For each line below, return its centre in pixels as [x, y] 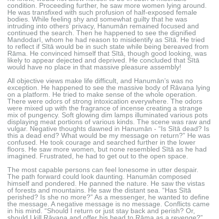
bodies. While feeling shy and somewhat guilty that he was [97, 19]
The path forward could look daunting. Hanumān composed [99, 176]
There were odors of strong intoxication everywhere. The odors [105, 101]
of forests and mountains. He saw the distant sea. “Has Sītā [99, 190]
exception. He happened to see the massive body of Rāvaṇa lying [109, 87]
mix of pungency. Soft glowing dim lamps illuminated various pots [108, 115]
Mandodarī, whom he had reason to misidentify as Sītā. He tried [106, 39]
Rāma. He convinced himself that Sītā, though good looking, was [107, 53]
